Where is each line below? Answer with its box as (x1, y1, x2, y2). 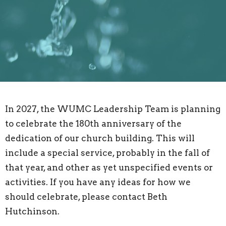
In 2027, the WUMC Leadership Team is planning (5, 103, 220, 114)
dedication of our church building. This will (5, 133, 195, 143)
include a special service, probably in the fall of (5, 147, 210, 158)
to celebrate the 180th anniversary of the (5, 118, 182, 129)
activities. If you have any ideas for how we (5, 177, 191, 187)
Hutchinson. (5, 206, 60, 216)
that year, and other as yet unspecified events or (5, 162, 213, 173)
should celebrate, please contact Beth (5, 191, 167, 202)
